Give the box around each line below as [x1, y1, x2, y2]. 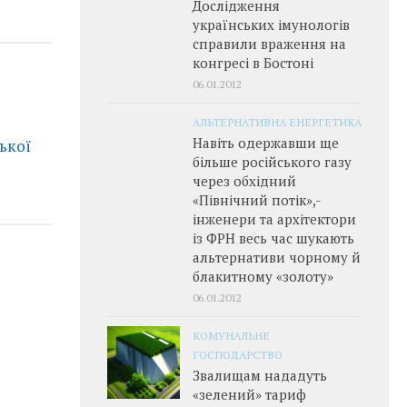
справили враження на [193, 35, 346, 53]
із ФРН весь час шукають [193, 229, 354, 247]
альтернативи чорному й [193, 248, 361, 266]
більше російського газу [193, 153, 352, 171]
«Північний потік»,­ [193, 191, 321, 209]
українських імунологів [193, 15, 350, 34]
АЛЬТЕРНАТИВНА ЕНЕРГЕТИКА [193, 114, 362, 129]
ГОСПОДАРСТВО [193, 347, 283, 362]
